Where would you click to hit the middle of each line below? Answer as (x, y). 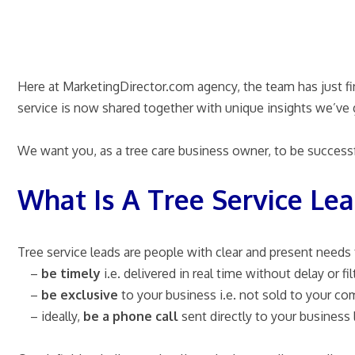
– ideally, (50, 316)
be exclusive (81, 294)
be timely (71, 273)
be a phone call (131, 316)
